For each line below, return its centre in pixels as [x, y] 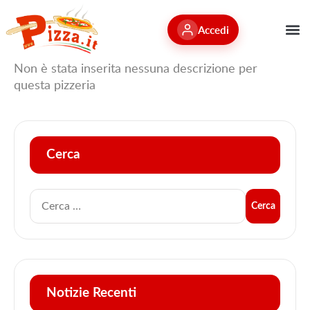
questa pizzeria [55, 85]
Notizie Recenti [91, 293]
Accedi [213, 30]
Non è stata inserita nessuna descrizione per [136, 68]
